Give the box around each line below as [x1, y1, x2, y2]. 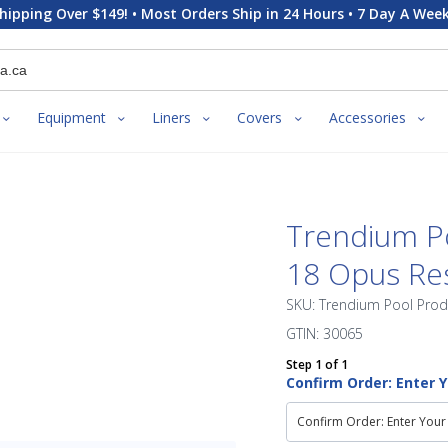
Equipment [37, 108, 107, 128]
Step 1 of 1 [286, 355, 348, 373]
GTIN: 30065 [286, 323, 363, 343]
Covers [237, 108, 283, 128]
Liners [152, 108, 192, 128]
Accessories [328, 108, 406, 128]
